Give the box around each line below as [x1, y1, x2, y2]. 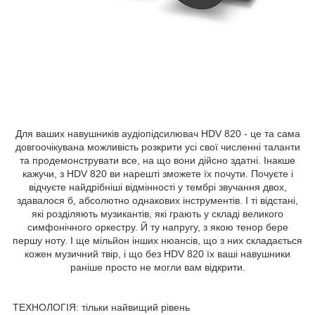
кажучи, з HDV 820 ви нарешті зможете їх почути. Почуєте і [22, 167, 293, 179]
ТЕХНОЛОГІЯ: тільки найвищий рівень [13, 301, 190, 313]
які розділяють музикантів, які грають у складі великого [32, 207, 283, 219]
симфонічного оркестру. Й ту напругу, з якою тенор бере [27, 221, 288, 233]
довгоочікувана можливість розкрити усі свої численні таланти [15, 141, 300, 153]
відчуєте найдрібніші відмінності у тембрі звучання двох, [28, 181, 287, 193]
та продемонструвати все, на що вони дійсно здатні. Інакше [20, 154, 295, 166]
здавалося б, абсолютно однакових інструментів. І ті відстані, [17, 194, 298, 206]
